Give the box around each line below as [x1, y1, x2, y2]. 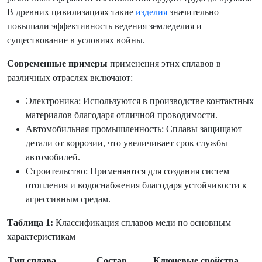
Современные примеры [7, 58, 108, 68]
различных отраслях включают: [7, 73, 133, 82]
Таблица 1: [7, 218, 53, 227]
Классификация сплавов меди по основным [53, 218, 231, 227]
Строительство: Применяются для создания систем [26, 166, 229, 176]
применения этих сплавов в [108, 58, 221, 68]
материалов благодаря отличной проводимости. [26, 110, 218, 120]
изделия [136, 7, 167, 17]
